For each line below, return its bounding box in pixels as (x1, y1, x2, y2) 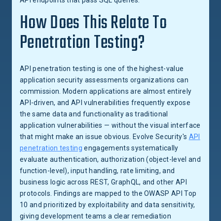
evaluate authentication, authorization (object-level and (20, 155, 201, 163)
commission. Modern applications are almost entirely (20, 87, 192, 95)
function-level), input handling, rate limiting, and (20, 167, 175, 175)
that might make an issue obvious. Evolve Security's (20, 133, 189, 141)
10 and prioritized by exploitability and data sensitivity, (20, 201, 195, 209)
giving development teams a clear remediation (20, 212, 172, 220)
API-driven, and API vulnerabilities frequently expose (20, 99, 190, 107)
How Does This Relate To (20, 9, 167, 37)
